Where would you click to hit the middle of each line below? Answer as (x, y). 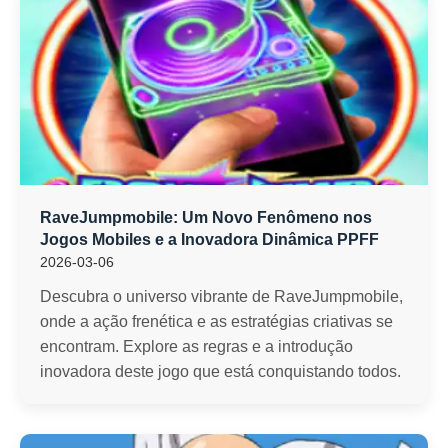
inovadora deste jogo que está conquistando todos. (220, 371)
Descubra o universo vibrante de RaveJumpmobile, (221, 296)
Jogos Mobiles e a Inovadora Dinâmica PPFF (209, 239)
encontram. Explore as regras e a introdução (196, 346)
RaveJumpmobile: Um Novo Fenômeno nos (206, 217)
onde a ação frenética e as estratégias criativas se (216, 321)
